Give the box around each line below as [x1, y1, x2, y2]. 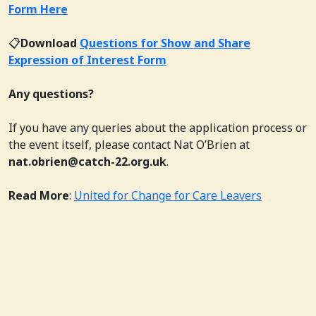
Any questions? [8, 85, 94, 102]
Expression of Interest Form [8, 51, 166, 68]
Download [20, 35, 80, 51]
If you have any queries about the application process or [8, 119, 307, 135]
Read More [8, 187, 69, 203]
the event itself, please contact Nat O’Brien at [8, 136, 250, 152]
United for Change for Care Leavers [74, 187, 262, 203]
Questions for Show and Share [80, 35, 250, 51]
